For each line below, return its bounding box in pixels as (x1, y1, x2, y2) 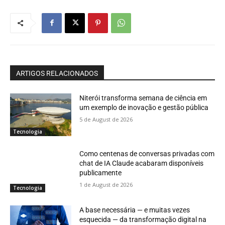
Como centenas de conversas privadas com (79, 150, 215, 158)
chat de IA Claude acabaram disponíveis (79, 159, 204, 168)
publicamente (79, 169, 122, 177)
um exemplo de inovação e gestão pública (79, 103, 209, 111)
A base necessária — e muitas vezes (79, 206, 190, 214)
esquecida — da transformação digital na (79, 215, 207, 224)
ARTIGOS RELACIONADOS (16, 69, 98, 77)
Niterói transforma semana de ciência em (79, 93, 207, 102)
